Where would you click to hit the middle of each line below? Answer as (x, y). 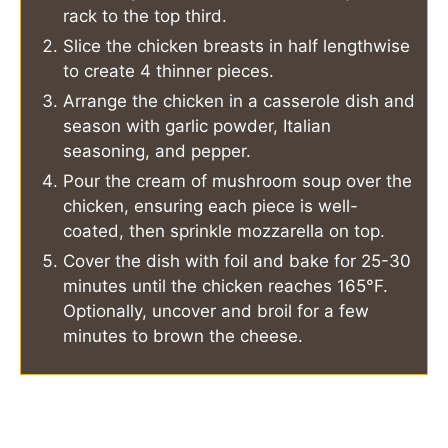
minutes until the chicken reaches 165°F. (225, 285)
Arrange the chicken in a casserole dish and (239, 100)
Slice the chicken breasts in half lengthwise (236, 45)
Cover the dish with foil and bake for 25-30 (237, 260)
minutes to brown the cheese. (183, 335)
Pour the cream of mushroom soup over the (237, 180)
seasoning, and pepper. (157, 150)
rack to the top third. (145, 15)
